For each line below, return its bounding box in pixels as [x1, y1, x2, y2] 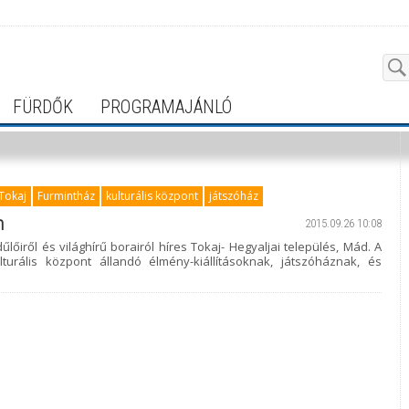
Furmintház [37, 188, 95, 204]
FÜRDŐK [13, 96, 73, 118]
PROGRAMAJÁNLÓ [100, 96, 232, 118]
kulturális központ [106, 188, 198, 204]
